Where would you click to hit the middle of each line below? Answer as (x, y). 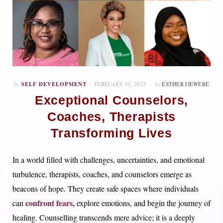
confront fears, (50, 203)
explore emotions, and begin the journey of (143, 203)
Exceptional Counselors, (111, 101)
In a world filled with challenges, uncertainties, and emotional (109, 160)
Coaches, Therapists (111, 117)
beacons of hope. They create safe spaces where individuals (106, 189)
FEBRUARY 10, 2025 (120, 84)
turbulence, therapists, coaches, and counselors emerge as (102, 174)
